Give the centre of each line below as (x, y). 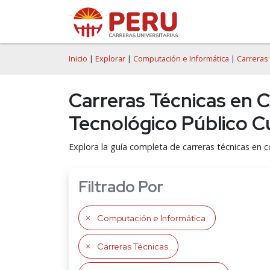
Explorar (110, 59)
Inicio (78, 59)
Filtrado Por (121, 187)
